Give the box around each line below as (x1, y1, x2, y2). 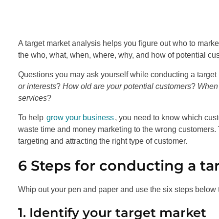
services (18, 93, 47, 102)
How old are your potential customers (63, 82, 191, 90)
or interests (18, 82, 56, 90)
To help (18, 113, 45, 122)
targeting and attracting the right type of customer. (18, 136, 187, 145)
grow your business (46, 113, 114, 122)
